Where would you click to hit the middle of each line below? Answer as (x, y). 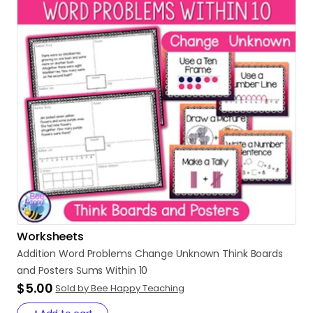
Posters (56, 270)
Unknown (198, 254)
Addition (37, 254)
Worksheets (50, 236)
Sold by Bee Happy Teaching (120, 288)
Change (154, 254)
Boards (267, 254)
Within (121, 270)
